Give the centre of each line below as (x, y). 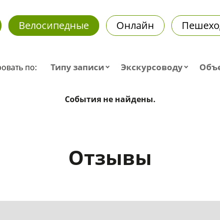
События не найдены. (110, 99)
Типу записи (77, 67)
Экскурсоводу (151, 67)
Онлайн (135, 25)
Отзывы (110, 157)
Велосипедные (54, 25)
